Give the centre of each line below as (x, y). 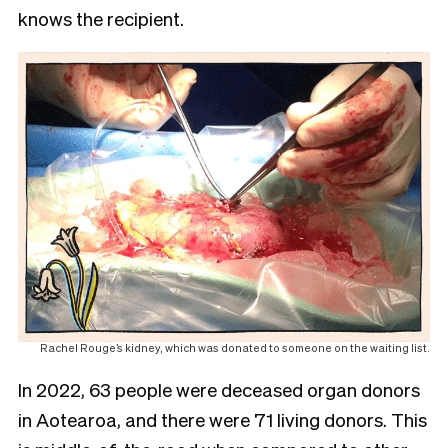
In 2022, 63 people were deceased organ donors (219, 388)
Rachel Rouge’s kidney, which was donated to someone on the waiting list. (235, 347)
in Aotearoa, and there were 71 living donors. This (222, 418)
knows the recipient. (103, 17)
